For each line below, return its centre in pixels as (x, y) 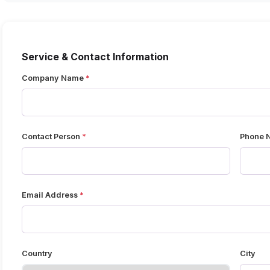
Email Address (50, 195)
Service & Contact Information (95, 57)
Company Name (53, 78)
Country (37, 254)
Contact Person (51, 137)
